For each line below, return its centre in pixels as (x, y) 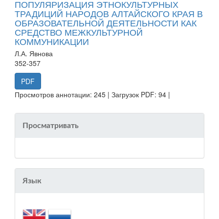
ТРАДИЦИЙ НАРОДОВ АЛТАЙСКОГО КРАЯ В (109, 13)
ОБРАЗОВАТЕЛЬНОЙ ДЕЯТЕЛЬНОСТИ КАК (106, 22)
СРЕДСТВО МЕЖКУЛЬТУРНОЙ (79, 32)
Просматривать (51, 125)
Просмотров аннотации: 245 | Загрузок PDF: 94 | (92, 94)
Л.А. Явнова (34, 53)
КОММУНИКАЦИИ (52, 41)
